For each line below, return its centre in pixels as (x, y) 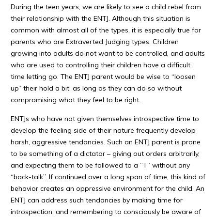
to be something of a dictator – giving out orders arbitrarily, (105, 154)
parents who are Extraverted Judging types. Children (95, 42)
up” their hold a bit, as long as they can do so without (96, 88)
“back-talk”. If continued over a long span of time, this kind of (108, 177)
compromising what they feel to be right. (76, 100)
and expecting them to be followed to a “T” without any (101, 165)
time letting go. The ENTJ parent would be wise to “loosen (103, 77)
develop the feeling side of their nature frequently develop (103, 130)
